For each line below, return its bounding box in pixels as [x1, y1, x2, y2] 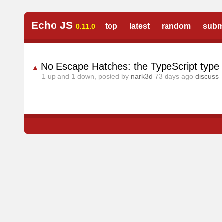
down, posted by [75, 72, 131, 80]
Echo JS [31, 19, 73, 31]
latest [129, 22, 150, 30]
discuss [195, 72, 219, 80]
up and [46, 72, 71, 80]
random [162, 22, 191, 30]
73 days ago [153, 72, 195, 80]
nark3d [131, 72, 153, 80]
